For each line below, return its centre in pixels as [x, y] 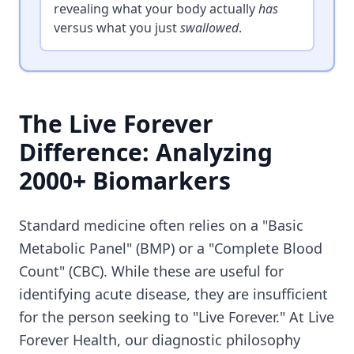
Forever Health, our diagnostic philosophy [160, 340]
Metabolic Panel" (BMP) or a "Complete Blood [171, 248]
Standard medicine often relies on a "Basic [161, 225]
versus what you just [117, 28]
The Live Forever [116, 124]
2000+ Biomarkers [125, 181]
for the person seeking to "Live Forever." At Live [177, 317]
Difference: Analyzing [146, 152]
